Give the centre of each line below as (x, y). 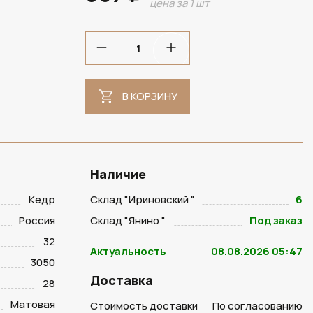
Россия (37, 220)
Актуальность (128, 251)
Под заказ (276, 220)
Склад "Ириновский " (142, 199)
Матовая (32, 304)
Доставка (121, 280)
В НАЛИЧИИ (90, 17)
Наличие (118, 174)
